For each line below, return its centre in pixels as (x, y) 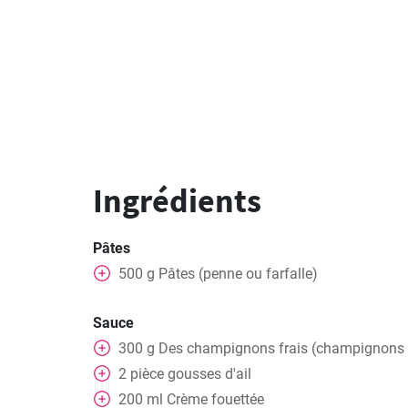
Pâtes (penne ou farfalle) (238, 274)
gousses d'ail (209, 374)
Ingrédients (177, 201)
